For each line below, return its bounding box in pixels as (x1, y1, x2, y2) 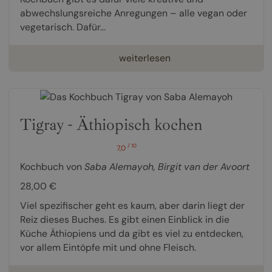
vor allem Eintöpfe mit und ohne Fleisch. (19, 240, 196, 254)
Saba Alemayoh (84, 160, 154, 173)
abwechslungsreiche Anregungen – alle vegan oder (19, 7, 247, 20)
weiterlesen (118, 52, 171, 65)
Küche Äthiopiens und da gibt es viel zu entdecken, (19, 226, 243, 240)
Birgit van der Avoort (157, 160, 250, 173)
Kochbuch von (19, 160, 84, 173)
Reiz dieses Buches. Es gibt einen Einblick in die (19, 212, 229, 226)
